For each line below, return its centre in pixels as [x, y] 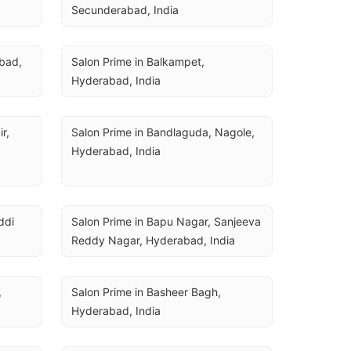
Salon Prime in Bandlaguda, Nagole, [163, 132]
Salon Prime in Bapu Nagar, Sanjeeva [166, 221]
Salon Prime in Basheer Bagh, [146, 292]
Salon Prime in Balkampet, [138, 62]
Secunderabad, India [125, 10]
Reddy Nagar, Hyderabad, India [153, 240]
